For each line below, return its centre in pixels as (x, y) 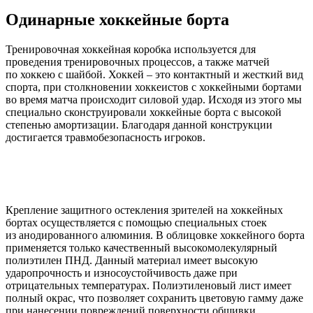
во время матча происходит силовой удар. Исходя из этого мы (154, 99)
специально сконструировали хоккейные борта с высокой (144, 112)
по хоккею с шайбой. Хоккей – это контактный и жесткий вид (154, 74)
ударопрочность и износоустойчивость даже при (122, 272)
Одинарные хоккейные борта (117, 19)
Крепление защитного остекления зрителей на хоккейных (144, 210)
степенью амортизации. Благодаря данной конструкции (139, 124)
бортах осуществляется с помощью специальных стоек (136, 222)
